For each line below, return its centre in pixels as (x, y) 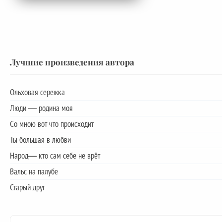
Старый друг (28, 187)
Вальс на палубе (34, 171)
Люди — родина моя (41, 108)
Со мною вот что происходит (52, 124)
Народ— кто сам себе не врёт (55, 155)
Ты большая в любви (40, 139)
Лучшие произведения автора (72, 61)
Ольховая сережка (37, 92)
